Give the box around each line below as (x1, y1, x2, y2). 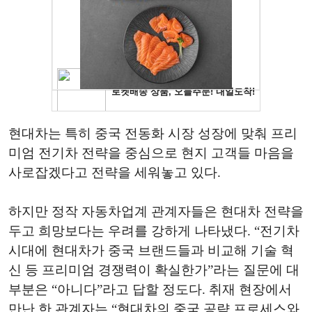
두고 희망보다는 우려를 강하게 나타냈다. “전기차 (8, 224, 299, 238)
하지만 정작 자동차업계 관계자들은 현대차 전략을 (8, 204, 304, 219)
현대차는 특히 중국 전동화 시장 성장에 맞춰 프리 (8, 126, 297, 141)
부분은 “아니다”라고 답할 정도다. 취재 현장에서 (8, 282, 292, 297)
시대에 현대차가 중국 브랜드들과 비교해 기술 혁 (8, 243, 294, 258)
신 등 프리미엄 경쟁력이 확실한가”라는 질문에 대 (8, 263, 299, 277)
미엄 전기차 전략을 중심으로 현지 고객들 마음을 (8, 146, 294, 160)
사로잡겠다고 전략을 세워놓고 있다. (8, 165, 221, 180)
